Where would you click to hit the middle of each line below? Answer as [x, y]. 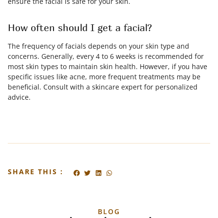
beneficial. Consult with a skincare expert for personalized [103, 87]
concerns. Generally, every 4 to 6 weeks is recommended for [106, 56]
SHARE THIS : [36, 172]
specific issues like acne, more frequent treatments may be [104, 77]
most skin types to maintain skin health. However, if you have [108, 66]
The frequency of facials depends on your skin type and [99, 46]
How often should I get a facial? [80, 27]
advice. [19, 97]
